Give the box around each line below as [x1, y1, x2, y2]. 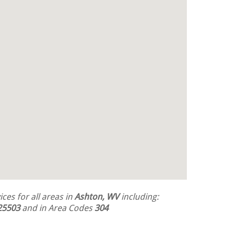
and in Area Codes [20, 204, 94, 214]
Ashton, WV [74, 193, 119, 202]
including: [119, 193, 159, 202]
